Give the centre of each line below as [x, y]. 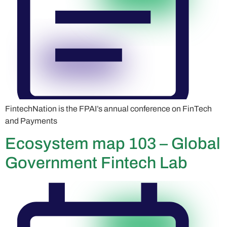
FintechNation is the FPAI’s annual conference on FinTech [108, 108]
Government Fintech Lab [96, 163]
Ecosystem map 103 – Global [113, 143]
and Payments [31, 121]
